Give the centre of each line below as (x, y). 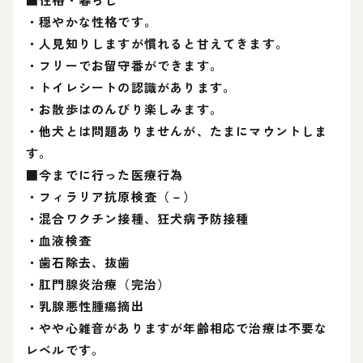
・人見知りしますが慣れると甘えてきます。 (157, 43)
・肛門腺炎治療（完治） (98, 284)
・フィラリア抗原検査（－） (111, 196)
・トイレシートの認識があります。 (131, 87)
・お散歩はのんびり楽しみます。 (124, 109)
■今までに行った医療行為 (105, 175)
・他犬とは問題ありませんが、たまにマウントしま (177, 131)
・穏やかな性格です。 (92, 21)
